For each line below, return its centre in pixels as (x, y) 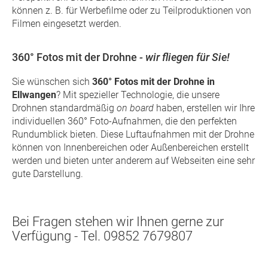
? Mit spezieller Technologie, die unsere (138, 95)
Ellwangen (34, 95)
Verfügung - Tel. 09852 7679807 (102, 236)
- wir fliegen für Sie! (183, 57)
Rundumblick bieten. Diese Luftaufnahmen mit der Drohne (133, 134)
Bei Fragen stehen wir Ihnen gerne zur (118, 222)
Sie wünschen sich (52, 82)
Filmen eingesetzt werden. (67, 24)
